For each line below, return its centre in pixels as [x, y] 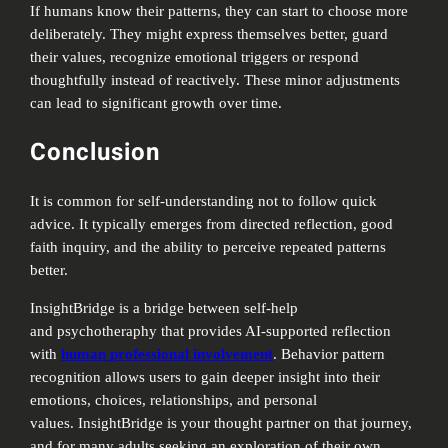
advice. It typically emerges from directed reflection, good [212, 224]
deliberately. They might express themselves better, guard [209, 34]
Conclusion [95, 153]
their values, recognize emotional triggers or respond [195, 57]
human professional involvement [167, 353]
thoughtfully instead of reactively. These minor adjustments [215, 80]
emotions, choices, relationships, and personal [174, 399]
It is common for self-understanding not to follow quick [204, 201]
